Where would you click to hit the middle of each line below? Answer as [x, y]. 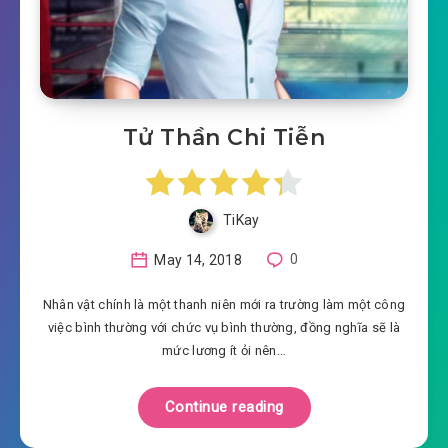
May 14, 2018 [196, 259]
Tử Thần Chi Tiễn [224, 138]
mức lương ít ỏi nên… [224, 350]
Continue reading [224, 406]
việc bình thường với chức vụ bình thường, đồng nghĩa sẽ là [224, 327]
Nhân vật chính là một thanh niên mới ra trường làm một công [224, 304]
